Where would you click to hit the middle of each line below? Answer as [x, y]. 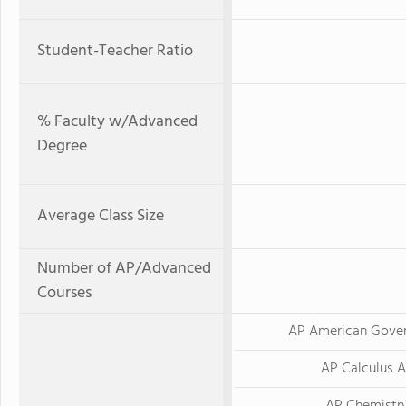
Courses [64, 293]
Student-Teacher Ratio [115, 51]
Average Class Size [101, 216]
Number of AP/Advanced [124, 269]
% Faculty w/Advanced [117, 122]
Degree [62, 146]
